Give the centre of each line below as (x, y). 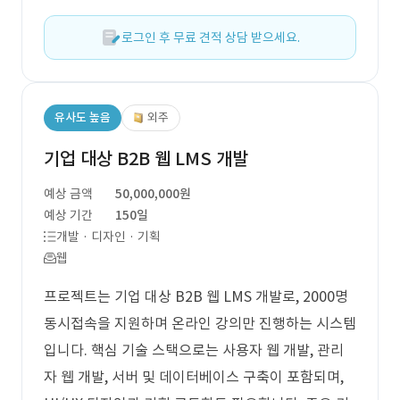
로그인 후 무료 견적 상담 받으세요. (211, 37)
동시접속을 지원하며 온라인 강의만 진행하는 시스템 (200, 323)
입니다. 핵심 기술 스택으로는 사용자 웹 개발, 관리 (194, 350)
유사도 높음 (83, 117)
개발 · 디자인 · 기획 (108, 237)
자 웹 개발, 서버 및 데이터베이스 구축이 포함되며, (194, 377)
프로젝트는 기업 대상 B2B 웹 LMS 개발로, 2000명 (196, 296)
